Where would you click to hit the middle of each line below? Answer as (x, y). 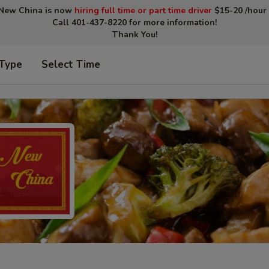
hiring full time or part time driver (143, 11)
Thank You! (134, 35)
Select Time (71, 65)
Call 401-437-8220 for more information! (134, 23)
